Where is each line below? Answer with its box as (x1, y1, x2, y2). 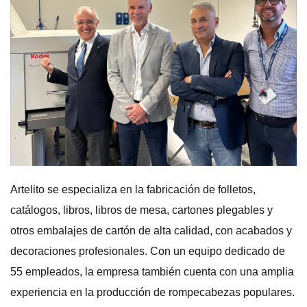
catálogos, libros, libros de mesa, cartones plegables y (10, 204, 273, 216)
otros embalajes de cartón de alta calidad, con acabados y (10, 224, 292, 236)
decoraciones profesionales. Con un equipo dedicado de (10, 245, 285, 257)
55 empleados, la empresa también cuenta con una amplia (10, 265, 294, 278)
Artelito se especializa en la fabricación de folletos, (10, 183, 256, 195)
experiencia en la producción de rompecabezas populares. (10, 286, 295, 298)
